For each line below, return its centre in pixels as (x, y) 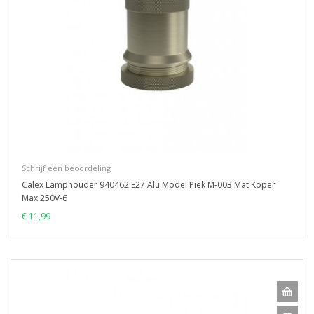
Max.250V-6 (45, 198)
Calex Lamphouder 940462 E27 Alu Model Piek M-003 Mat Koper (149, 185)
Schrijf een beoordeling (66, 168)
